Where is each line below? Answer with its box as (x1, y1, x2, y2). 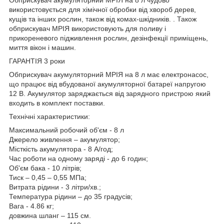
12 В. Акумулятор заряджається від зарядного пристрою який (9, 89, 210, 97)
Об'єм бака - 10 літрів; (9, 163, 81, 172)
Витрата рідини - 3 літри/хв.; (9, 182, 101, 191)
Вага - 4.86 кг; (9, 201, 54, 210)
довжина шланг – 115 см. (9, 211, 91, 219)
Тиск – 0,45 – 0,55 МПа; (9, 173, 86, 181)
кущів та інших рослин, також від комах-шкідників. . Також (9, 14, 196, 23)
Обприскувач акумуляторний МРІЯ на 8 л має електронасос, (9, 70, 208, 78)
